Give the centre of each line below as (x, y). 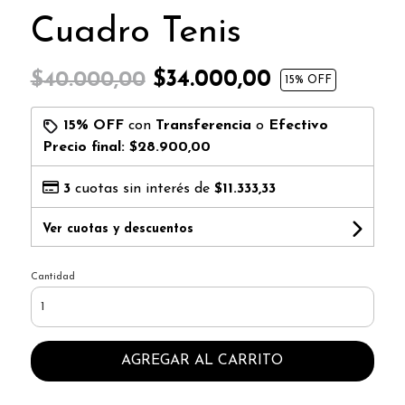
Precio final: (85, 147)
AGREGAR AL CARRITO (202, 360)
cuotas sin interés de (142, 188)
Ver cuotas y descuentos (118, 229)
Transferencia (203, 125)
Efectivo (298, 125)
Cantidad (52, 277)
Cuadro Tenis (136, 32)
